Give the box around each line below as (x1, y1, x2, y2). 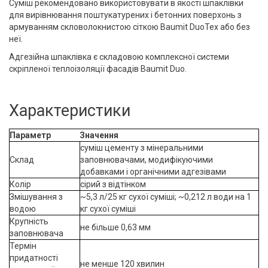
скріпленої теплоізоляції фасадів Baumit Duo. (9, 64, 187, 74)
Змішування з (10, 192, 63, 202)
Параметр (10, 130, 51, 140)
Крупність (10, 217, 48, 226)
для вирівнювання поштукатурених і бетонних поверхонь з (9, 10, 242, 20)
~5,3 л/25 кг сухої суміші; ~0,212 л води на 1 (80, 192, 251, 202)
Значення (80, 130, 118, 140)
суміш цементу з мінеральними (80, 143, 203, 153)
